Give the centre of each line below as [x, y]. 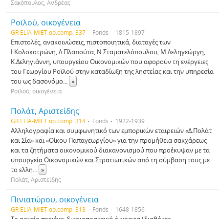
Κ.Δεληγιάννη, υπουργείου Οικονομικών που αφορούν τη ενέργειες [109, 62]
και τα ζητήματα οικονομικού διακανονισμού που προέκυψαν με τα [110, 150]
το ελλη [22, 170]
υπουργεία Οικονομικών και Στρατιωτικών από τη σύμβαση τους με [110, 160]
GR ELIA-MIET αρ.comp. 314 [48, 121]
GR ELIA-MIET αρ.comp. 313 [48, 209]
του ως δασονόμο [37, 81]
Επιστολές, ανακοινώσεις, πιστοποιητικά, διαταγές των [91, 42]
